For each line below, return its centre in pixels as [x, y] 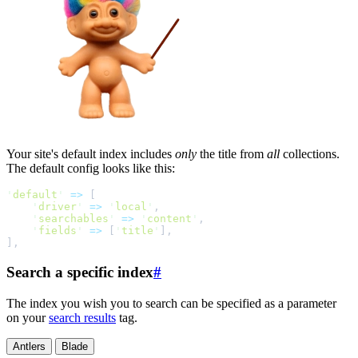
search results [82, 317]
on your [28, 317]
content [169, 219]
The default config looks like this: [91, 169]
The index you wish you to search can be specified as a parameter [171, 303]
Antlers [29, 346]
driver [58, 207]
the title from [232, 154]
